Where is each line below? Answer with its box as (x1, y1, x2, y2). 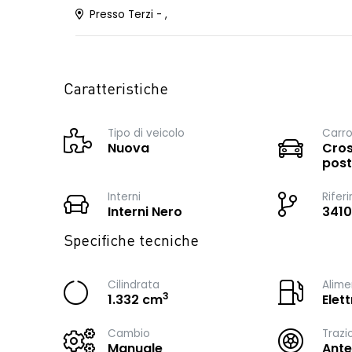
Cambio (108, 326, 150, 341)
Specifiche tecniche (64, 234, 199, 250)
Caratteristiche (64, 82, 168, 98)
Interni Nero (108, 203, 182, 221)
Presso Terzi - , (86, 7, 167, 22)
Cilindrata (108, 277, 159, 292)
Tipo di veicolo (108, 126, 185, 141)
